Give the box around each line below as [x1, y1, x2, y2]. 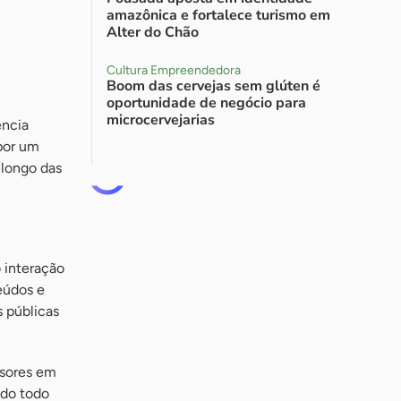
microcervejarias [107, 110, 215, 130]
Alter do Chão [107, 22, 199, 42]
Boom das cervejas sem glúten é [107, 76, 320, 96]
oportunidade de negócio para [107, 93, 306, 113]
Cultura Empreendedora [107, 63, 241, 78]
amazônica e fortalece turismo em [107, 5, 330, 25]
